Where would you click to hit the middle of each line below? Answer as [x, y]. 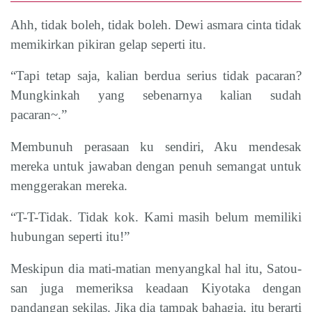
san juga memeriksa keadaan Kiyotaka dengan [156, 288]
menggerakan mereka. [69, 185]
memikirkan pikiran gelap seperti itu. [108, 44]
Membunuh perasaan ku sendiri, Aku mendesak [156, 146]
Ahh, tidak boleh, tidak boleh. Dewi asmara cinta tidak [156, 24]
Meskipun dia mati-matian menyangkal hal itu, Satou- [156, 268]
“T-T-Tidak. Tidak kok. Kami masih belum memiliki [156, 217]
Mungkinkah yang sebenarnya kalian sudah [156, 95]
